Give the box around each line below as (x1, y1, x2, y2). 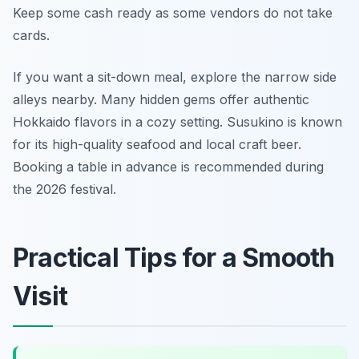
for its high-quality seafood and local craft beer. (13, 136, 301, 152)
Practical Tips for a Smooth (13, 242, 335, 273)
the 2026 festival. (13, 181, 116, 197)
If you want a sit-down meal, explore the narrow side (13, 69, 337, 85)
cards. (13, 27, 50, 43)
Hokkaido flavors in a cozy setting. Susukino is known (13, 114, 342, 130)
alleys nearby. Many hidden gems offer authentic (13, 91, 309, 107)
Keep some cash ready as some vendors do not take (13, 5, 333, 21)
